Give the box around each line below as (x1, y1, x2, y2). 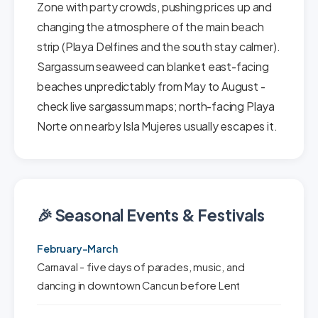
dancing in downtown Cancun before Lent (37, 279, 241, 292)
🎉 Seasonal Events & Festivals (37, 205, 265, 225)
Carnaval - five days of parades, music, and (37, 261, 245, 273)
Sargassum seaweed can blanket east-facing (37, 60, 269, 73)
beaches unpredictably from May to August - (37, 79, 265, 93)
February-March (37, 242, 118, 255)
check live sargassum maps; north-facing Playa (37, 99, 275, 113)
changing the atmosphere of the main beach (37, 20, 264, 33)
